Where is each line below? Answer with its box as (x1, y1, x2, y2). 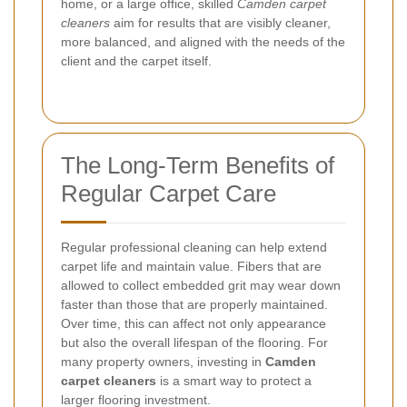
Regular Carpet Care (61, 179, 276, 207)
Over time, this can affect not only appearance (61, 315, 326, 331)
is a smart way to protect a (156, 372, 312, 388)
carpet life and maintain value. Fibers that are (61, 258, 322, 273)
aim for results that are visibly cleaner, (110, 15, 331, 30)
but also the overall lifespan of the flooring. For (61, 334, 328, 350)
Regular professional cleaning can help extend (61, 239, 327, 254)
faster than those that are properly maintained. (61, 296, 328, 312)
